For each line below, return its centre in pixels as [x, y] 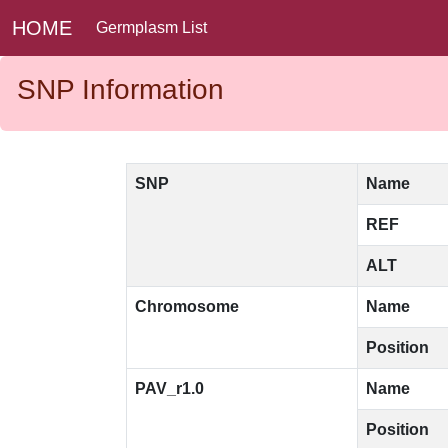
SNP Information [120, 89]
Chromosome [187, 306]
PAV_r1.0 [169, 388]
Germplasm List [151, 27]
